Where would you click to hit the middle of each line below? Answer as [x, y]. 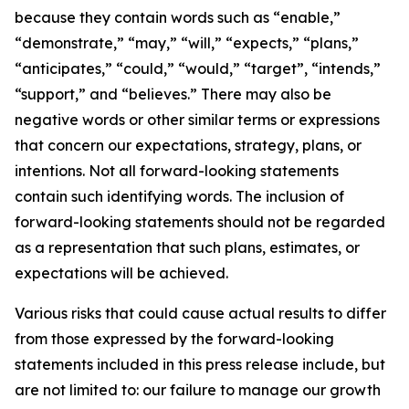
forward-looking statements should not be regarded [200, 222]
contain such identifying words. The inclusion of [179, 196]
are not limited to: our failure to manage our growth [198, 390]
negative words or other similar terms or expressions [197, 120]
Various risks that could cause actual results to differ [200, 313]
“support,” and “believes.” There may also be [173, 94]
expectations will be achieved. [121, 273]
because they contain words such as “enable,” [178, 17]
